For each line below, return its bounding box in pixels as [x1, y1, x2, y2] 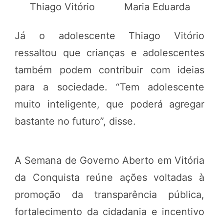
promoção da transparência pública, [15, 189, 204, 201]
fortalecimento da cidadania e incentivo [15, 206, 204, 218]
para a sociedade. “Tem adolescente [15, 81, 204, 93]
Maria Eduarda [124, 1, 190, 13]
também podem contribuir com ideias [15, 64, 204, 76]
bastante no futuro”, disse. [15, 115, 136, 128]
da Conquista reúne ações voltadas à [15, 172, 204, 184]
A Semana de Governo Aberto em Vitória [15, 154, 204, 167]
